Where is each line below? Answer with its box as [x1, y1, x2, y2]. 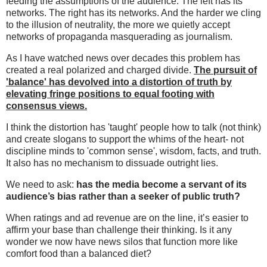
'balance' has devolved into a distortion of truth [6, 77, 218, 88]
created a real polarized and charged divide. [6, 65, 194, 76]
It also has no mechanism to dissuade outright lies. [6, 157, 218, 168]
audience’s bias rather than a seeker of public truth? [6, 191, 240, 201]
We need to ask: [6, 179, 76, 190]
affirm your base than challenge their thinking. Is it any [6, 224, 232, 235]
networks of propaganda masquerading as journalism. [6, 32, 232, 42]
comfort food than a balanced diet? [6, 248, 151, 259]
